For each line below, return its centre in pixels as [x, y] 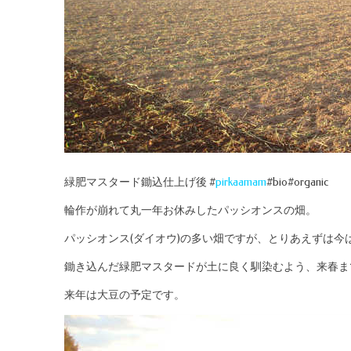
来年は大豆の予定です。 [125, 295]
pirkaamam [241, 182]
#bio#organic [297, 182]
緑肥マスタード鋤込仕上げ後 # [140, 182]
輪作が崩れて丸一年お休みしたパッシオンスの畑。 [190, 210]
